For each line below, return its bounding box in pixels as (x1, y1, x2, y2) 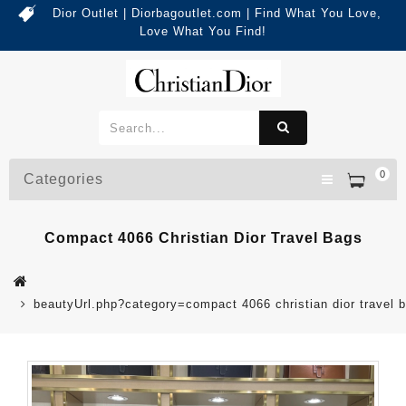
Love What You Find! (140, 24, 266, 38)
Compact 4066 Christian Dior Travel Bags (43, 230, 362, 246)
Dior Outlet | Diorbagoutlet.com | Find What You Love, (52, 6, 382, 20)
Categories (24, 171, 103, 188)
